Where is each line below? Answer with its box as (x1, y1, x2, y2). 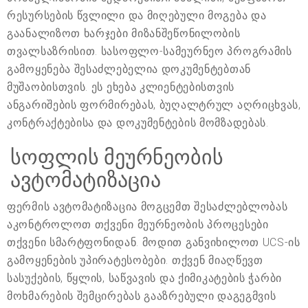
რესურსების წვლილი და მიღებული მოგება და (7, 9, 267, 23)
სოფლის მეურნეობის (10, 145, 223, 170)
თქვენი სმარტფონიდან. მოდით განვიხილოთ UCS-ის (7, 236, 300, 250)
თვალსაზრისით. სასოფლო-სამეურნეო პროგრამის (7, 45, 292, 58)
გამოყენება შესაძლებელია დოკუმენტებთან (7, 63, 251, 76)
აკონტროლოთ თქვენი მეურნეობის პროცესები (7, 218, 269, 232)
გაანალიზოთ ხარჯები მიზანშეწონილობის (7, 27, 241, 41)
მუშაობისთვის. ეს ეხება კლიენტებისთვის (7, 80, 234, 94)
